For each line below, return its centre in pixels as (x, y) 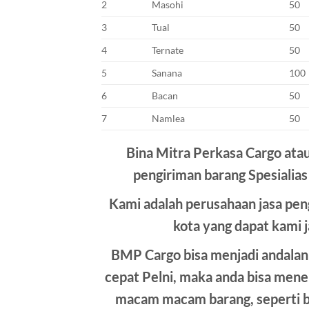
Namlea (169, 119)
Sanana (167, 73)
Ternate (168, 50)
